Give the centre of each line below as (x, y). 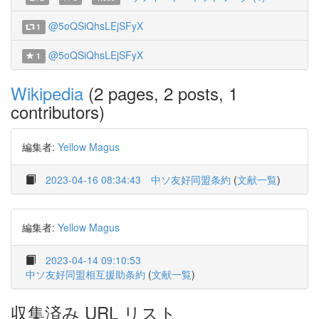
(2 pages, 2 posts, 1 (161, 93)
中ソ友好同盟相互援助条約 (85, 274)
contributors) (58, 111)
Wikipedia (47, 93)
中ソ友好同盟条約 (191, 179)
